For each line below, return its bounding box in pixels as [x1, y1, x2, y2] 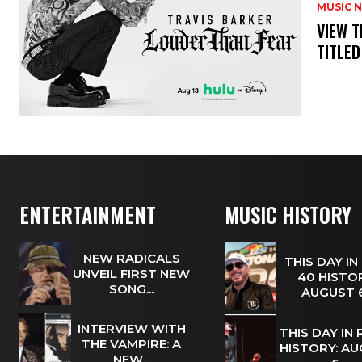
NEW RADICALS [82, 250, 180, 267]
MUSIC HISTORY [224, 200, 351, 230]
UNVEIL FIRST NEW [73, 266, 191, 282]
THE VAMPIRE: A [82, 336, 182, 352]
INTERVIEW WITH [77, 321, 186, 337]
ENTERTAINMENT [19, 200, 156, 230]
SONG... [109, 281, 154, 297]
